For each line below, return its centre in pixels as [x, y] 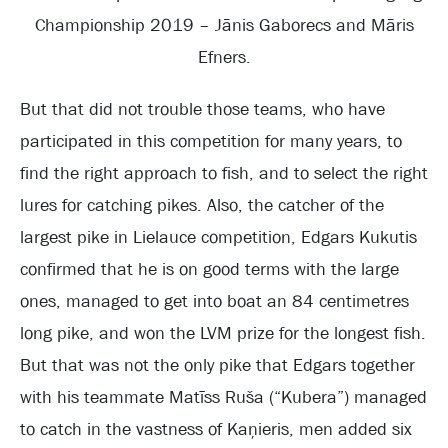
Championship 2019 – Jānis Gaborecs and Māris [224, 25]
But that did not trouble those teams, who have [202, 109]
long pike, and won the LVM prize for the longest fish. [223, 333]
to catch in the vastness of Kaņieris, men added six [216, 429]
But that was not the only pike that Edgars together [217, 365]
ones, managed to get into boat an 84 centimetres [214, 301]
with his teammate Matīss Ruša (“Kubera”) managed [223, 397]
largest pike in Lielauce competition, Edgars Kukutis [218, 237]
